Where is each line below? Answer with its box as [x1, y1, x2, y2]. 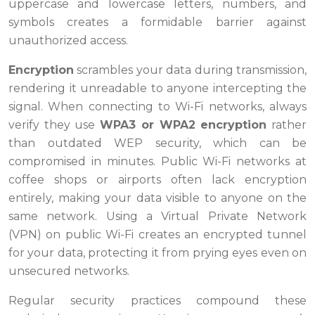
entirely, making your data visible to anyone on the [8, 191, 307, 205]
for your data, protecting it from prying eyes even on [8, 246, 307, 260]
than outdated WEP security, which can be [8, 136, 307, 150]
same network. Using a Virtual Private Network [8, 210, 307, 224]
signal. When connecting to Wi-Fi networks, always [8, 100, 307, 114]
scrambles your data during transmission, [74, 63, 307, 77]
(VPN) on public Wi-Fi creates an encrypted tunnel [8, 228, 307, 242]
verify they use [8, 118, 101, 132]
